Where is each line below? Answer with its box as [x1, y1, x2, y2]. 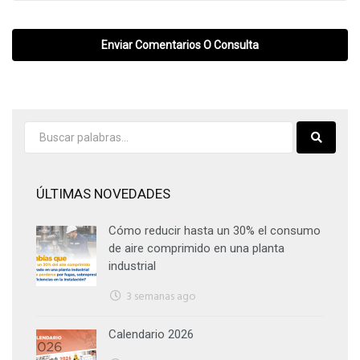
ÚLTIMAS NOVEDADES [36, 185, 170, 202]
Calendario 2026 [108, 326, 194, 342]
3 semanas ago [126, 287, 196, 306]
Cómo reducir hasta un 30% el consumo [108, 223, 321, 238]
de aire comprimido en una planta [108, 240, 284, 256]
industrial [108, 258, 156, 273]
